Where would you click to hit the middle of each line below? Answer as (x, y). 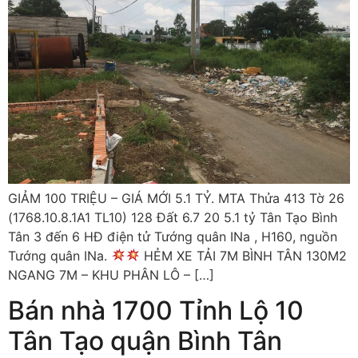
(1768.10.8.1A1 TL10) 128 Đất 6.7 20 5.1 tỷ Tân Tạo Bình (173, 217)
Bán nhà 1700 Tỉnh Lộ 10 (156, 310)
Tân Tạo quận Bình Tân (145, 340)
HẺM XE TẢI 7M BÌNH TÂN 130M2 (244, 255)
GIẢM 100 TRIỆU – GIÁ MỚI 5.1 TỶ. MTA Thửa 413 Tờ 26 (176, 198)
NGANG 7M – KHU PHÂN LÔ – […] (111, 274)
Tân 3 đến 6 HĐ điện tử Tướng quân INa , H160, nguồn (173, 236)
